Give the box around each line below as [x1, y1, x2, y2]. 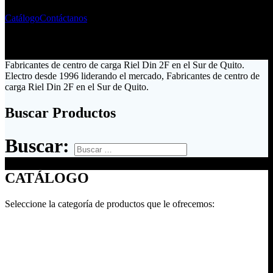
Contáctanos [40, 13, 87, 24]
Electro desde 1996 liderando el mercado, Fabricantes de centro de [5, 71, 260, 82]
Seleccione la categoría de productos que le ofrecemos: [5, 198, 214, 209]
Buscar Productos [5, 105, 116, 121]
